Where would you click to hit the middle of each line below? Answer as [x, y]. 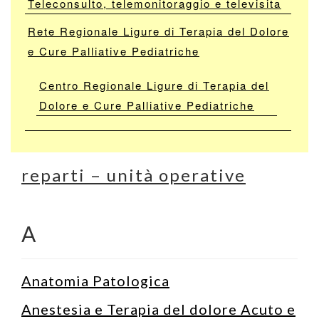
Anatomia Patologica [95, 280]
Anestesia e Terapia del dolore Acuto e [158, 309]
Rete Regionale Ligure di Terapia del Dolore [158, 31]
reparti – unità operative [134, 174]
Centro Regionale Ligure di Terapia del [154, 85]
